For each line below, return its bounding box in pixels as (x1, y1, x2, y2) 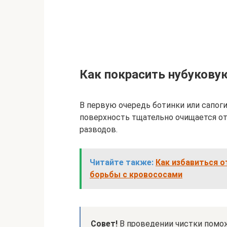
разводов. (80, 125, 118, 134)
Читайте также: (90, 158, 154, 167)
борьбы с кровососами (90, 170, 182, 179)
